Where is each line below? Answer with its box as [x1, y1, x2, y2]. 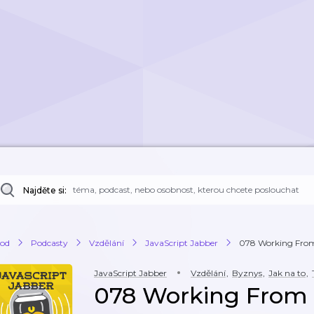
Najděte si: [23, 185, 67, 196]
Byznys [232, 268, 262, 278]
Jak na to [268, 268, 306, 278]
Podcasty [31, 237, 68, 248]
